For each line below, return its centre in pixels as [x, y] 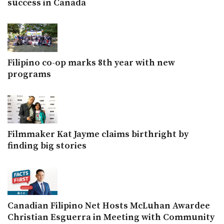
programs [29, 74]
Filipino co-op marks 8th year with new [91, 63]
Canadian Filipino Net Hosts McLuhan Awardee [109, 206]
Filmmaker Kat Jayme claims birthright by [98, 134]
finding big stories [47, 146]
